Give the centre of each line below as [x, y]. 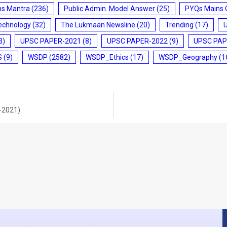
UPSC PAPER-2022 [137, 41]
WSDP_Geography [188, 57]
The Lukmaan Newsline [98, 25]
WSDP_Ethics [107, 57]
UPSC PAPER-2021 [51, 41]
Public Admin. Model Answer [109, 8]
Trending [179, 25]
